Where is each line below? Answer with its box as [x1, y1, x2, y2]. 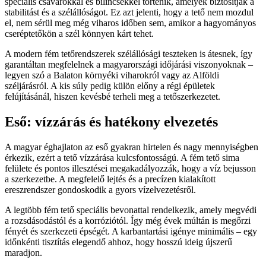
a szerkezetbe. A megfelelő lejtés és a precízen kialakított [5, 174, 216, 185]
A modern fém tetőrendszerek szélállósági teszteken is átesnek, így [5, 49, 252, 59]
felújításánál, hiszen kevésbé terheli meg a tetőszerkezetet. [5, 91, 220, 102]
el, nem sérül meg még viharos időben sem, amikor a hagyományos [5, 18, 256, 28]
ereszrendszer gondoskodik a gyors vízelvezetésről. [5, 185, 196, 195]
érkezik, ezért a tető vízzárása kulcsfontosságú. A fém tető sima [5, 153, 239, 163]
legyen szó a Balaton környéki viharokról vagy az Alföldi [5, 70, 219, 81]
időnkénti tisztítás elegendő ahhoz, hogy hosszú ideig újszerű [5, 237, 232, 248]
